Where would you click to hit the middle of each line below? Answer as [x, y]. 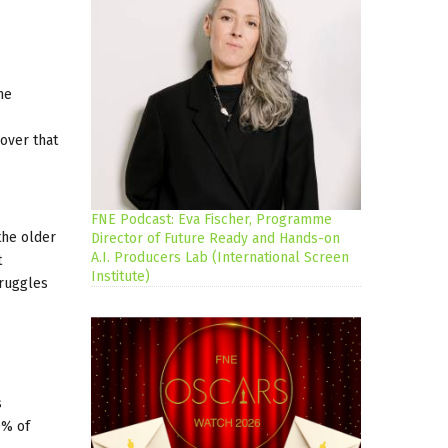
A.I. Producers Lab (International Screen [220, 258]
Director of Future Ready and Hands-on [215, 239]
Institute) [120, 277]
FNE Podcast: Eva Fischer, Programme [211, 220]
